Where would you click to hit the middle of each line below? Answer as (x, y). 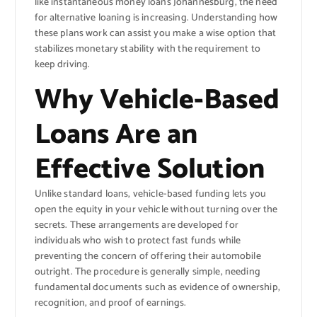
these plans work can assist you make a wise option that (155, 33)
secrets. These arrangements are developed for (136, 226)
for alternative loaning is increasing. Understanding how (156, 18)
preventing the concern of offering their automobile (148, 257)
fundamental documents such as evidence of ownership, (157, 288)
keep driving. (62, 64)
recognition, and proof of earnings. (110, 304)
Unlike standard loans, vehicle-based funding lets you (150, 195)
